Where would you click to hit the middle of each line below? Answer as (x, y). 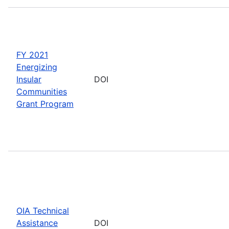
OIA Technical (43, 210)
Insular (29, 79)
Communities (42, 91)
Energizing (37, 67)
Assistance (37, 223)
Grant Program (45, 104)
